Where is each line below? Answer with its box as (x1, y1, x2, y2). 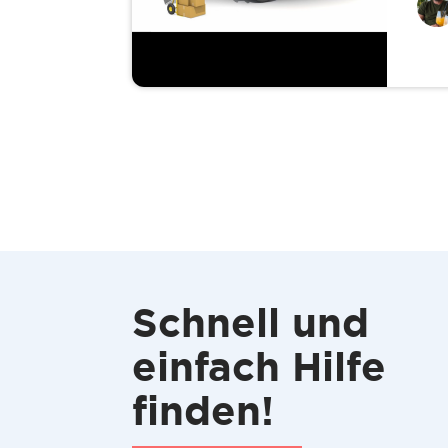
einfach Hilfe (132, 344, 386, 389)
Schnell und (132, 300, 369, 345)
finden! (132, 388, 274, 433)
